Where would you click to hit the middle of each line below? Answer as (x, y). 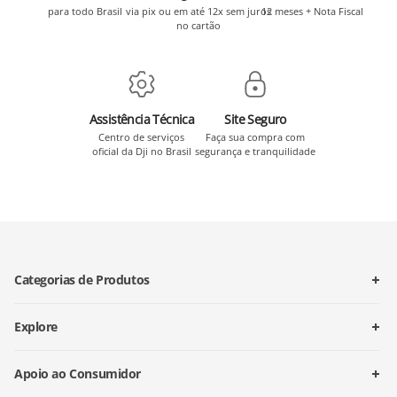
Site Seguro (255, 120)
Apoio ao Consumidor (78, 374)
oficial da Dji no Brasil (141, 152)
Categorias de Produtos (82, 280)
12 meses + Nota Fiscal (312, 12)
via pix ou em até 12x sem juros (198, 12)
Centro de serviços (142, 137)
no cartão (198, 26)
